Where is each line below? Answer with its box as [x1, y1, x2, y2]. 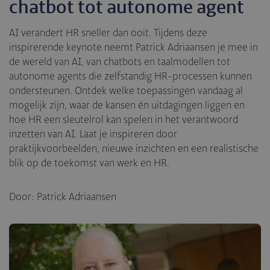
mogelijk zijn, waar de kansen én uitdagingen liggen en [9, 99, 245, 112]
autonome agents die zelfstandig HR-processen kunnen [9, 71, 252, 83]
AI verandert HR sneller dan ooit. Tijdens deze [9, 27, 207, 40]
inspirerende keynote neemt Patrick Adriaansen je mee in [9, 42, 258, 54]
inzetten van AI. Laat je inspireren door [9, 128, 177, 141]
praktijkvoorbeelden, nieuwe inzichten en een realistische [9, 143, 259, 155]
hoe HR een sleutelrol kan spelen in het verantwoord [9, 114, 238, 127]
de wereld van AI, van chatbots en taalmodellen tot [9, 56, 230, 69]
